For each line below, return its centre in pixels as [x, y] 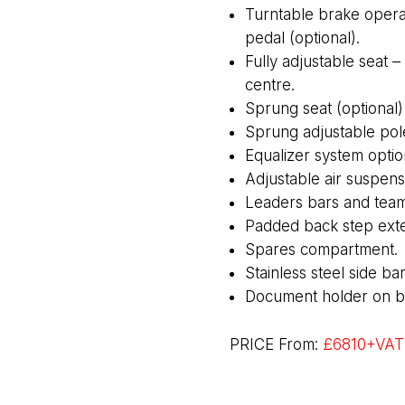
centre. [269, 85]
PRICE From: [276, 344]
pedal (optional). [302, 38]
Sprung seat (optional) [324, 108]
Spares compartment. [321, 249]
